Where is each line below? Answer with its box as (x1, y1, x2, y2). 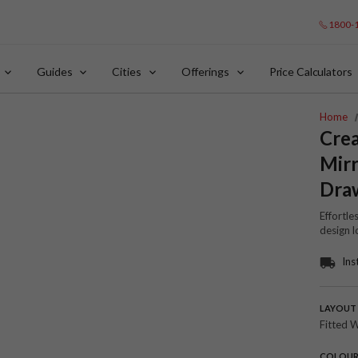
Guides (37, 65, 73, 78)
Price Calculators (268, 65, 352, 78)
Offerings (181, 65, 229, 78)
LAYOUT (320, 302, 356, 313)
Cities (112, 65, 141, 78)
